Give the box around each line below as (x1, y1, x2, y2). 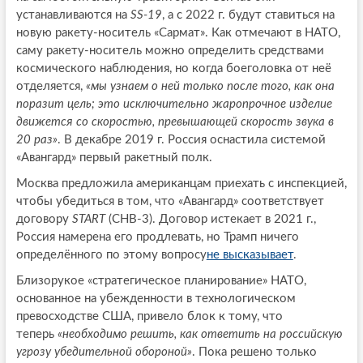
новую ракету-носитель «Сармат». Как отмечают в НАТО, (15, 27, 340, 40)
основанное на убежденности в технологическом (15, 293, 296, 305)
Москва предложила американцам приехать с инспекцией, (15, 177, 347, 190)
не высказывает (206, 249, 293, 262)
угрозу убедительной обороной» (15, 346, 192, 359)
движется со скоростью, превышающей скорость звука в (15, 116, 334, 129)
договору (15, 213, 72, 226)
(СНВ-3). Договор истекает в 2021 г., (105, 213, 316, 226)
